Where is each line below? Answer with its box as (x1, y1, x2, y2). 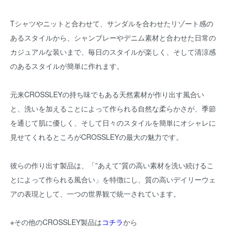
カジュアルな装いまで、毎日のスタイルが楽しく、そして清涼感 (10, 47, 216, 57)
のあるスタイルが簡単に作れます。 (10, 61, 124, 71)
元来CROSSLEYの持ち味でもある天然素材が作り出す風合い (10, 89, 204, 99)
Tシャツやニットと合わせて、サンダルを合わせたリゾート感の (10, 18, 213, 28)
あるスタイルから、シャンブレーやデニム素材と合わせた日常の (10, 32, 216, 43)
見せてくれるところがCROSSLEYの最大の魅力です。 (10, 132, 183, 142)
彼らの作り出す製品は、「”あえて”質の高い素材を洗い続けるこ (10, 160, 214, 170)
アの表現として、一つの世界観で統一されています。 (10, 188, 180, 199)
